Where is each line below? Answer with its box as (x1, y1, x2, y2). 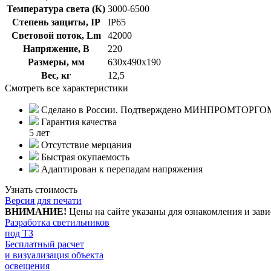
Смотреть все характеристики (5, 82, 128, 93)
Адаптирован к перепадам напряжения (41, 163, 203, 174)
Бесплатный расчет (5, 238, 84, 249)
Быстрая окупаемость (41, 151, 129, 162)
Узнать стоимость (5, 184, 77, 195)
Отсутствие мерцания (41, 139, 131, 150)
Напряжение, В (22, 43, 90, 54)
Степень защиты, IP (11, 16, 100, 27)
